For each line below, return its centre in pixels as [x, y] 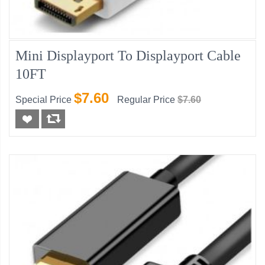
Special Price [43, 100]
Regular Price [146, 100]
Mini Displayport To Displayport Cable [128, 56]
